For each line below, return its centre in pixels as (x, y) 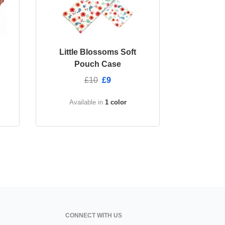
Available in (87, 102)
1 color (116, 102)
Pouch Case (98, 64)
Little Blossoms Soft (98, 52)
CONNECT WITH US (94, 216)
